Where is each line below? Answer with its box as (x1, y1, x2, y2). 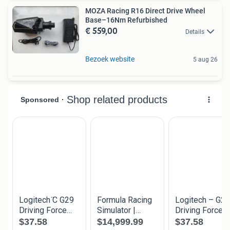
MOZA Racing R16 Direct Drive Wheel (85, 6, 205, 15)
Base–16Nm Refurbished (85, 15, 167, 24)
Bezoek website (85, 55, 135, 64)
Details (185, 28, 204, 35)
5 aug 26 (193, 56, 218, 64)
